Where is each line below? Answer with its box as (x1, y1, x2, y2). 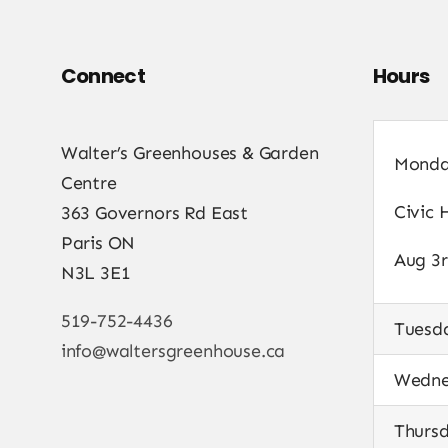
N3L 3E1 (60, 262, 131, 285)
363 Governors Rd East (60, 202, 248, 225)
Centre (60, 172, 117, 195)
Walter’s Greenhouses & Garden (60, 142, 319, 165)
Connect (60, 62, 145, 91)
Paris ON (60, 232, 136, 255)
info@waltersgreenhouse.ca (60, 340, 286, 363)
